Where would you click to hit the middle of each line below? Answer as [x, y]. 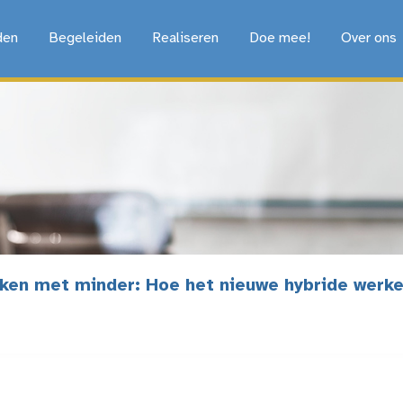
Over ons [368, 38]
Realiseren [185, 38]
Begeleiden [85, 38]
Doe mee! [279, 38]
